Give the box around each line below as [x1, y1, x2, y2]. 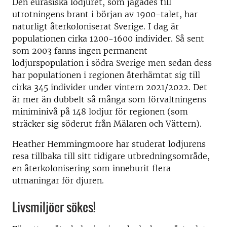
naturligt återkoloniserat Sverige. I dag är [12, 21, 179, 31]
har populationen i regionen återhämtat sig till [12, 70, 200, 80]
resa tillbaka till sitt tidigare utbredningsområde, [12, 151, 210, 161]
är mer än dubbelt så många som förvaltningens [12, 94, 206, 104]
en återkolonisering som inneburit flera [12, 163, 171, 173]
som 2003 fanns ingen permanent [12, 46, 147, 56]
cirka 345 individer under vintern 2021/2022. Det [12, 82, 207, 92]
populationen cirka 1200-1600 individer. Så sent [12, 33, 204, 44]
